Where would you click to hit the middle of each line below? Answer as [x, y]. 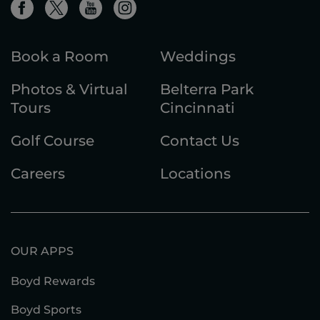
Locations [195, 173]
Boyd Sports [46, 309]
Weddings [198, 56]
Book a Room [60, 56]
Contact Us [200, 140]
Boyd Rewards [53, 281]
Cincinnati [197, 107]
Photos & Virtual [69, 89]
